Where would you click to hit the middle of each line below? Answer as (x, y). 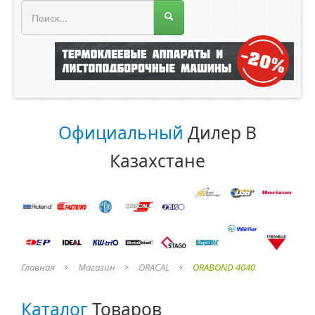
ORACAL (154, 267)
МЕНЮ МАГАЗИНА (72, 11)
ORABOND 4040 (224, 267)
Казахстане (157, 160)
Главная (38, 267)
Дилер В (220, 132)
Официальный (121, 132)
